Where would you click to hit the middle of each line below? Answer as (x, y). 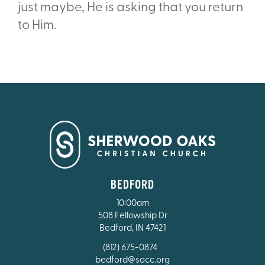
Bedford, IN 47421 (132, 228)
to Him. (37, 26)
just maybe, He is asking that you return (130, 8)
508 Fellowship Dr (132, 216)
